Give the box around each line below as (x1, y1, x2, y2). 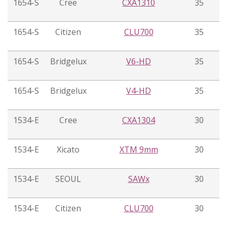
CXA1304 (122, 115, 155, 126)
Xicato (57, 144, 80, 156)
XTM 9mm (119, 144, 158, 156)
